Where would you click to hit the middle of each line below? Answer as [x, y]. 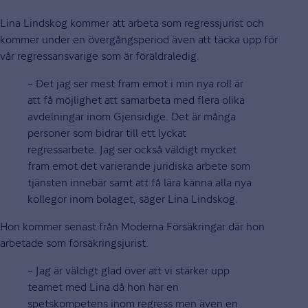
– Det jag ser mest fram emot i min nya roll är [135, 84]
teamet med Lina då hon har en [103, 287]
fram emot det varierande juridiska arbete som [139, 166]
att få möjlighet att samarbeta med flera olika [136, 100]
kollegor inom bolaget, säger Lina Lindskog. [133, 199]
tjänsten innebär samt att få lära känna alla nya [140, 183]
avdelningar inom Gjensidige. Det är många [132, 117]
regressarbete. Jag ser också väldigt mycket [132, 150]
